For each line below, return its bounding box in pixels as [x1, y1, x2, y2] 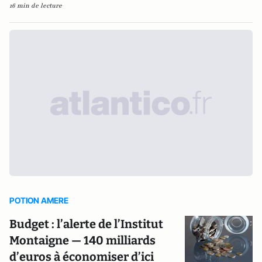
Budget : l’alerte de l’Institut [9, 217, 163, 231]
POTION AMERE [9, 195, 68, 205]
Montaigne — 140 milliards [9, 233, 156, 247]
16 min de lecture [9, 1, 62, 10]
